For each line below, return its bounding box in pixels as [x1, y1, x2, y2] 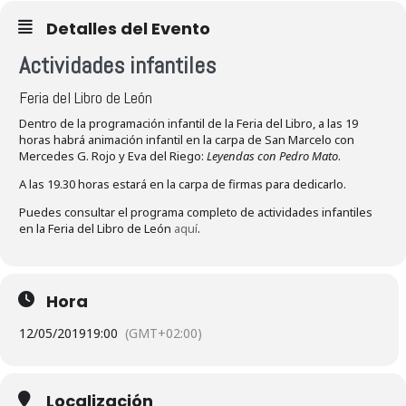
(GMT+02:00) [125, 324, 202, 342]
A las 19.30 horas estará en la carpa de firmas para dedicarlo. [19, 175, 346, 192]
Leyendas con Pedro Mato [207, 147, 338, 164]
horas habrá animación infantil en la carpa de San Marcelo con [19, 130, 354, 148]
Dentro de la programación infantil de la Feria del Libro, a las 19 [19, 114, 358, 131]
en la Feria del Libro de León [19, 219, 174, 237]
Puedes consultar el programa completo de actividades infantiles [19, 203, 372, 220]
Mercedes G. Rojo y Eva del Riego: [19, 147, 207, 164]
